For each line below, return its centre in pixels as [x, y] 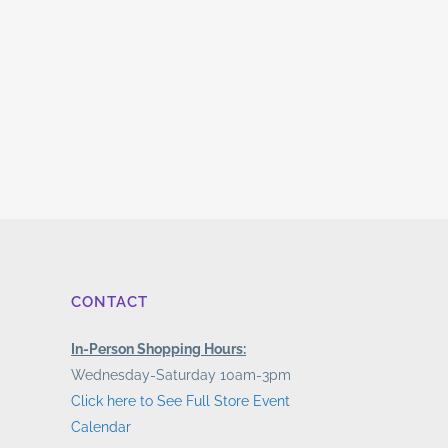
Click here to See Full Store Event [180, 400]
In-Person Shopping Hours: [158, 348]
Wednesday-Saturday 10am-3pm [181, 374]
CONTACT [109, 301]
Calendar [101, 426]
